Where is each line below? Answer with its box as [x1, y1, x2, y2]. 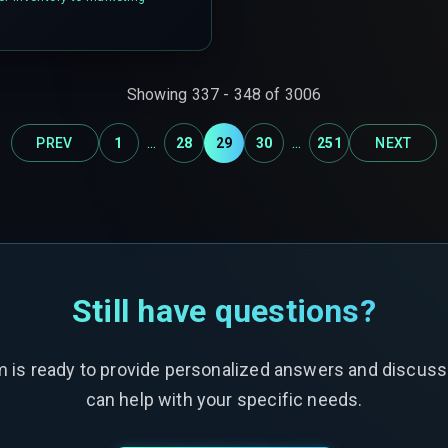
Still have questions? [72, 291, 376, 330]
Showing [126, 84, 192, 104]
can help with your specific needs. [85, 388, 363, 410]
